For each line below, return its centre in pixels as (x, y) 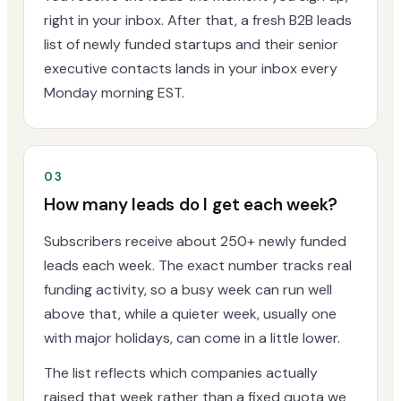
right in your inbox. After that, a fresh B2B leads (198, 20)
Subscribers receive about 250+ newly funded (195, 241)
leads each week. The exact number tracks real (198, 265)
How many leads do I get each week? (191, 204)
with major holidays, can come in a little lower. (192, 337)
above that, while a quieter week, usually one (190, 313)
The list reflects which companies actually (181, 372)
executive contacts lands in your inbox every (191, 68)
